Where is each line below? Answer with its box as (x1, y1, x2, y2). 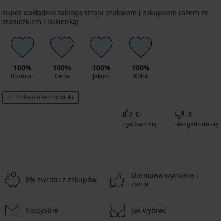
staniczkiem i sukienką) (2, 16, 78, 26)
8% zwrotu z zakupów (26, 174, 97, 184)
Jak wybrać (131, 205, 166, 215)
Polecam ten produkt (17, 92, 74, 101)
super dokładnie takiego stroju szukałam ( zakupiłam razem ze (2, 7, 209, 17)
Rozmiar (11, 72, 34, 80)
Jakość (92, 72, 110, 80)
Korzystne (26, 205, 58, 215)
